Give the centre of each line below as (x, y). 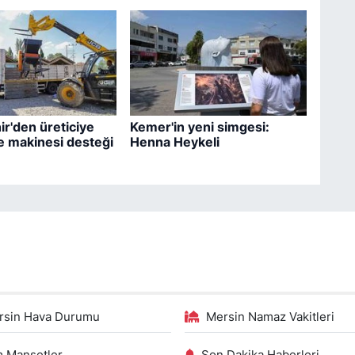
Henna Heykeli (174, 141)
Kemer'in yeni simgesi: (199, 126)
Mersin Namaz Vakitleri (270, 317)
